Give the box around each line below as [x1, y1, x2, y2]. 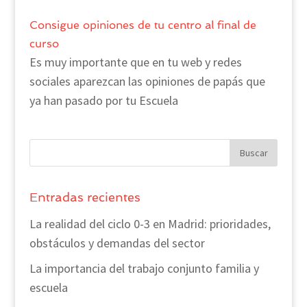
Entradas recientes [29, 189, 140, 204]
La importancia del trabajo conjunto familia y [29, 260, 259, 276]
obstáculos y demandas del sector [29, 234, 205, 251]
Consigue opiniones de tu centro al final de [29, 18, 256, 32]
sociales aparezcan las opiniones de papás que [29, 73, 265, 89]
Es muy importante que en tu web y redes [29, 53, 242, 70]
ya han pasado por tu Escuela [29, 92, 178, 108]
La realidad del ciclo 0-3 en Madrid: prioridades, [29, 215, 271, 232]
